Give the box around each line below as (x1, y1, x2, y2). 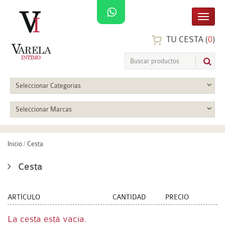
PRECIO (165, 193, 189, 201)
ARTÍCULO (8, 193, 40, 201)
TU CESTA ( (164, 35, 208, 45)
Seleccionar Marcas (16, 105, 72, 113)
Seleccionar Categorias (16, 82, 81, 89)
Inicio (8, 141, 22, 148)
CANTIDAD (113, 193, 146, 201)
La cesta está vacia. (8, 214, 87, 224)
